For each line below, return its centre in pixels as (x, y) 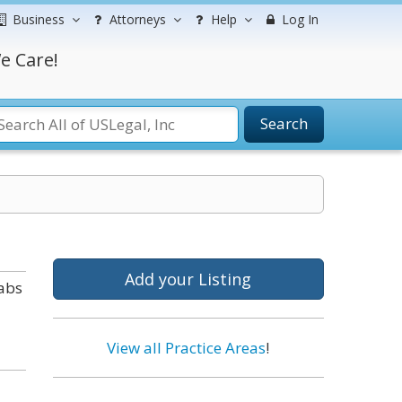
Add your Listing (188, 279)
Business (39, 19)
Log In (298, 19)
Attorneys (138, 19)
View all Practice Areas (187, 348)
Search (284, 123)
